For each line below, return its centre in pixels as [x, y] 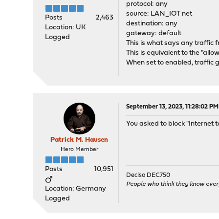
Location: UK [66, 28]
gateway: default [154, 33]
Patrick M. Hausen [79, 140]
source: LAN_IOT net [159, 14]
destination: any [152, 24]
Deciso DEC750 [148, 175]
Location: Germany [76, 189]
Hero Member [79, 150]
